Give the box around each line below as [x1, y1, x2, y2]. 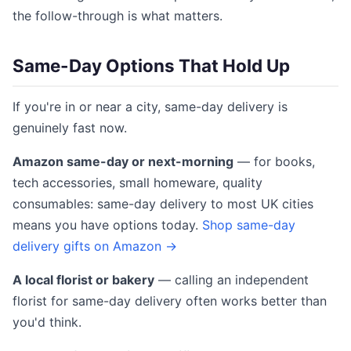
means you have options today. [13, 217, 202, 233]
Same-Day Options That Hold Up [13, 55, 290, 76]
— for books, [233, 154, 315, 169]
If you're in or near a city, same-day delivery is [13, 99, 288, 114]
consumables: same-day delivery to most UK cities [13, 196, 313, 212]
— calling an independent [154, 272, 309, 288]
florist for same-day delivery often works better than [13, 293, 327, 309]
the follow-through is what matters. [13, 8, 223, 24]
